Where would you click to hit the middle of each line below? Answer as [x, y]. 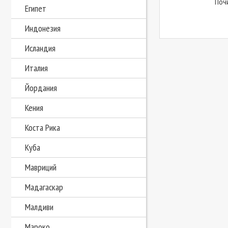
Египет [36, 8]
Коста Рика [42, 127]
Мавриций [41, 167]
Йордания [41, 88]
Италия [36, 68]
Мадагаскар [44, 187]
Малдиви [39, 207]
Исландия [40, 48]
